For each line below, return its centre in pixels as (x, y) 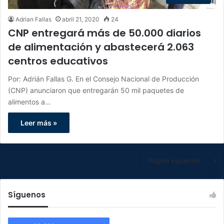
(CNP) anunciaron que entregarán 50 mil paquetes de (96, 90)
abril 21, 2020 (81, 19)
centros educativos (58, 61)
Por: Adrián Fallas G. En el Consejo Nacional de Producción (103, 79)
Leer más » (39, 123)
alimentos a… (29, 102)
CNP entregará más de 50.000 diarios (104, 33)
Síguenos (27, 195)
